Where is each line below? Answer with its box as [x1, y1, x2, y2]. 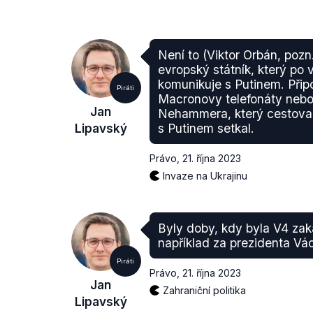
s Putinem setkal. [158, 121, 254, 136]
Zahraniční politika [163, 284, 246, 296]
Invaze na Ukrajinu [163, 170, 247, 182]
